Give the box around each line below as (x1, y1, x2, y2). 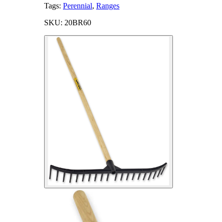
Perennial (63, 1, 92, 10)
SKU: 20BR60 (44, 18, 91, 27)
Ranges (96, 1, 119, 10)
